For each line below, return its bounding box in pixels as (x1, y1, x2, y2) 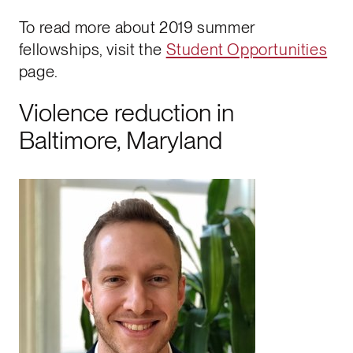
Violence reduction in (18, 97, 234, 128)
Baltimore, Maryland (18, 124, 222, 155)
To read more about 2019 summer (18, 18, 256, 38)
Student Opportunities (165, 40, 328, 60)
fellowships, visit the (18, 40, 166, 60)
